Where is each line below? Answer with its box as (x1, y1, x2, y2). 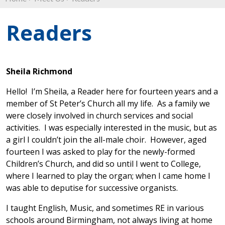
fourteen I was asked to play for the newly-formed (6, 146, 195, 157)
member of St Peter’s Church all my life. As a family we (6, 98, 210, 109)
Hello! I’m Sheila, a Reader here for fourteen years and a (6, 86, 218, 97)
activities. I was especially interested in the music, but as (6, 122, 217, 133)
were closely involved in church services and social (6, 110, 193, 121)
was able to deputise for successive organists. (6, 182, 178, 193)
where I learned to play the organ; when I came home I (6, 170, 210, 181)
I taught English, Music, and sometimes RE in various (6, 202, 204, 213)
